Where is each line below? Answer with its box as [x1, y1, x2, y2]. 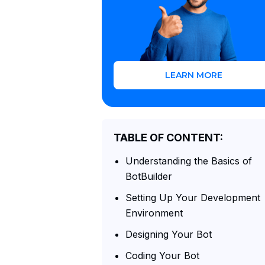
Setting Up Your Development [125, 192, 260, 203]
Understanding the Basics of [125, 155, 252, 167]
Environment [125, 207, 183, 219]
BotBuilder [125, 170, 172, 182]
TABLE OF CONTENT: [114, 131, 223, 144]
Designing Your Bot [125, 228, 212, 240]
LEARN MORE [164, 70, 222, 80]
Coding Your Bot [125, 250, 199, 261]
